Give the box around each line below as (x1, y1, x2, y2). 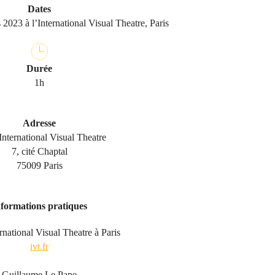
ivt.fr (30, 241, 48, 252)
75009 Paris (16, 160, 63, 171)
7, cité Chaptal (11, 146, 68, 157)
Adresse (23, 118, 56, 128)
